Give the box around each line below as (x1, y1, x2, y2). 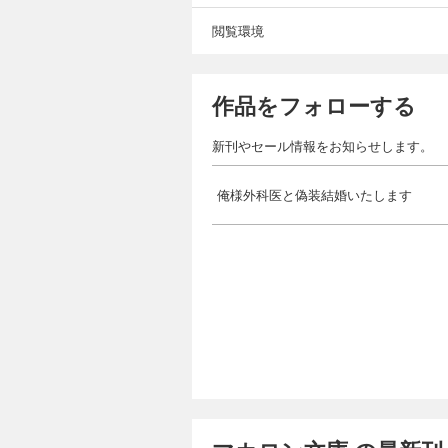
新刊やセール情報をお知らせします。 (212, 136, 433, 155)
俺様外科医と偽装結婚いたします (217, 185, 412, 204)
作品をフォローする (212, 89, 416, 121)
